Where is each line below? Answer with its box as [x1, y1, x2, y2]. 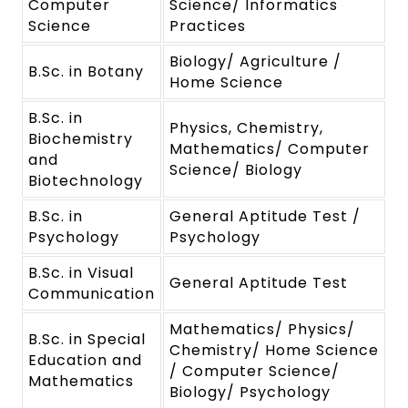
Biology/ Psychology [169, 382, 331, 403]
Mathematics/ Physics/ [169, 319, 355, 341]
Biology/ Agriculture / [169, 51, 342, 73]
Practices [169, 15, 247, 37]
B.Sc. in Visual [28, 262, 134, 284]
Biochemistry [28, 128, 133, 150]
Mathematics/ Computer [169, 138, 370, 160]
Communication [28, 283, 155, 305]
